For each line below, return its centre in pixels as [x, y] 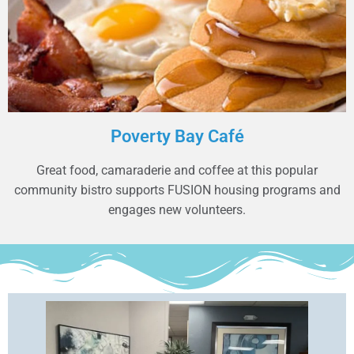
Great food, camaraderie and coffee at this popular [177, 170]
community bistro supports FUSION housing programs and [177, 190]
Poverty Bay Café [177, 136]
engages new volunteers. [177, 209]
